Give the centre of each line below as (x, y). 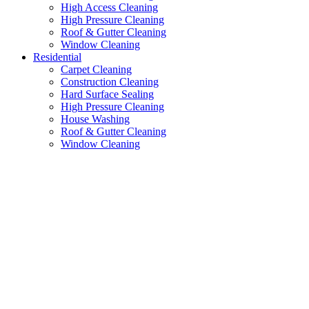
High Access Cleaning (109, 8)
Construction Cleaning (110, 82)
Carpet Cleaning (96, 70)
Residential (57, 57)
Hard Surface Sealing (107, 94)
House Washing (95, 119)
